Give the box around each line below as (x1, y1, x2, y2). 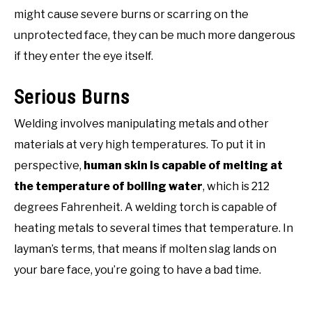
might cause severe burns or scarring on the (14, 8, 249, 22)
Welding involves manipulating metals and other (14, 117, 269, 131)
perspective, (14, 159, 84, 173)
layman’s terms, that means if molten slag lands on (14, 242, 276, 256)
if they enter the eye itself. (14, 49, 153, 63)
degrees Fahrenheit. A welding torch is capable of (14, 201, 277, 214)
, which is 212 (203, 180, 270, 194)
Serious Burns (14, 86, 130, 109)
